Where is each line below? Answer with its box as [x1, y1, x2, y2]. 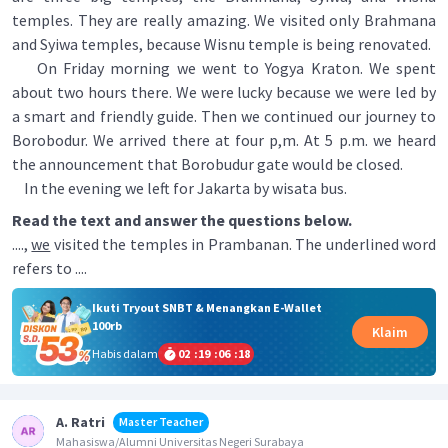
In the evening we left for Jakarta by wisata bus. [12, 178, 347, 198]
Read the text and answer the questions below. [12, 210, 352, 230]
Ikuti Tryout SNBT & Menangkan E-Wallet [91, 299, 322, 315]
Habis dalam [91, 345, 158, 361]
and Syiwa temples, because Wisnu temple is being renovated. [12, 34, 431, 54]
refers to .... [12, 258, 87, 278]
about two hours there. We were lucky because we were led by [12, 82, 436, 102]
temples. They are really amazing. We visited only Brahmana [12, 10, 436, 30]
